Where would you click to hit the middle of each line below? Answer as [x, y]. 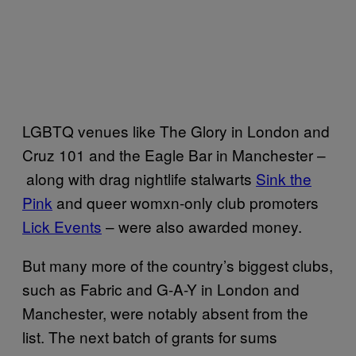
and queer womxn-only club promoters [186, 202]
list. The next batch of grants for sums [150, 336]
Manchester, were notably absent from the [165, 312]
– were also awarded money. [202, 226]
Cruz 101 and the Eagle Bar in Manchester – [174, 154]
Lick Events [62, 226]
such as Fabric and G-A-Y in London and [161, 288]
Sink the [284, 178]
